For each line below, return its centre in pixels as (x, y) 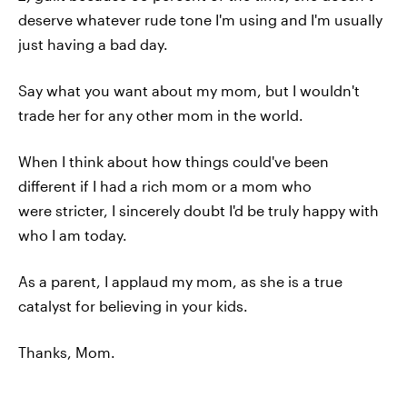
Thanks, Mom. (67, 352)
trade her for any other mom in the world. (161, 115)
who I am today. (73, 235)
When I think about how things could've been (174, 161)
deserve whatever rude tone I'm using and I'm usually (200, 20)
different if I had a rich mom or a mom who (165, 186)
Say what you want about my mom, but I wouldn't (189, 90)
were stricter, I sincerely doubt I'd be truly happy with (199, 210)
